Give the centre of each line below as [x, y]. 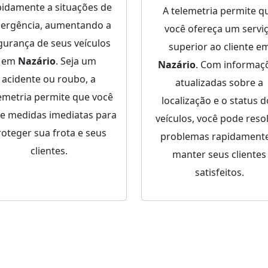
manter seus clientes [219, 155]
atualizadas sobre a [219, 83]
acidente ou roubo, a [49, 79]
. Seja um [76, 61]
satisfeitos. [219, 173]
